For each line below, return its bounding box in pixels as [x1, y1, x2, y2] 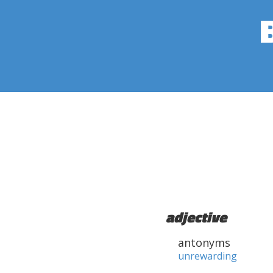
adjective [166, 206, 227, 228]
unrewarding [178, 249, 237, 263]
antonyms [178, 235, 230, 250]
